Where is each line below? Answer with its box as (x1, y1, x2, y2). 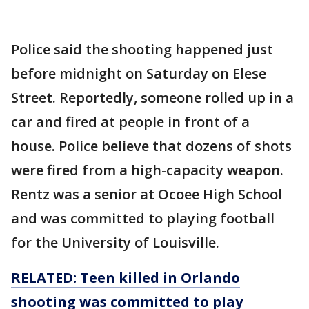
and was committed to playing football (11, 209, 275, 228)
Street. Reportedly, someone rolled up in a (11, 88, 294, 108)
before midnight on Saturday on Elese (11, 64, 266, 83)
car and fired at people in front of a (11, 112, 250, 132)
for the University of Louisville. (11, 233, 219, 252)
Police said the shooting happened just (11, 40, 273, 59)
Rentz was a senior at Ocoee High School (11, 185, 282, 204)
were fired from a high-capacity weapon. (11, 161, 287, 180)
